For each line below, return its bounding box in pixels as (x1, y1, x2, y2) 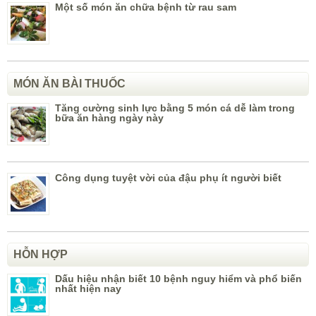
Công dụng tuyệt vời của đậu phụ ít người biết (55, 172, 281, 184)
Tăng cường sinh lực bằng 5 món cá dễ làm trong (55, 102, 295, 114)
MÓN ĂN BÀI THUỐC (13, 78, 126, 90)
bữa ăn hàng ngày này (55, 112, 164, 124)
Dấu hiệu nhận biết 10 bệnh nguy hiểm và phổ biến (55, 273, 302, 285)
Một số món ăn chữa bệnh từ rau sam (55, 1, 236, 13)
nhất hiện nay (55, 283, 121, 295)
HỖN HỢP (13, 248, 68, 261)
